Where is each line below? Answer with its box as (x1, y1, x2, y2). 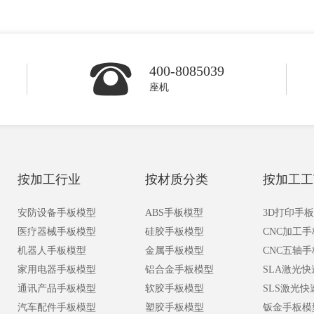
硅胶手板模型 (145, 226, 204, 237)
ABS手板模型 (145, 207, 203, 218)
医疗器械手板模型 (18, 226, 96, 237)
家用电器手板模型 (18, 264, 96, 275)
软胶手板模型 (145, 283, 204, 294)
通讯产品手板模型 (18, 283, 96, 294)
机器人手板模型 (18, 245, 86, 256)
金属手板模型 (145, 245, 204, 256)
